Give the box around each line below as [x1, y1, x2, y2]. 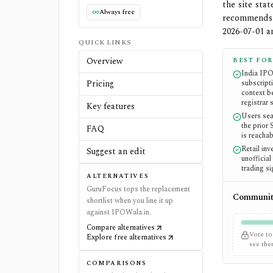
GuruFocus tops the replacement [87, 183, 190, 195]
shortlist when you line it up [87, 194, 173, 207]
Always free [99, 7, 135, 17]
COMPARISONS [87, 258, 147, 268]
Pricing [87, 77, 114, 90]
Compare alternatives [87, 221, 155, 233]
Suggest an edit [87, 144, 146, 158]
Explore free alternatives [87, 231, 166, 243]
